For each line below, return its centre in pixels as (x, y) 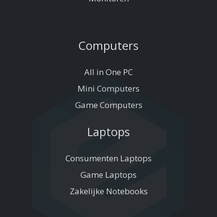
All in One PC (108, 72)
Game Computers (108, 105)
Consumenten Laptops (108, 158)
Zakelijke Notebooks (108, 191)
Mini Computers (108, 89)
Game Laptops (108, 175)
